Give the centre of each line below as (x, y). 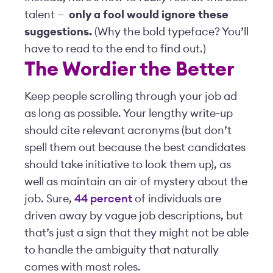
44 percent (103, 199)
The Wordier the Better (129, 69)
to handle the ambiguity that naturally (122, 250)
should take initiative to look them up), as (128, 165)
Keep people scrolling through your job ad (131, 96)
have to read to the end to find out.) (115, 49)
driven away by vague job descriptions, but (134, 216)
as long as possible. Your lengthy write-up (129, 113)
